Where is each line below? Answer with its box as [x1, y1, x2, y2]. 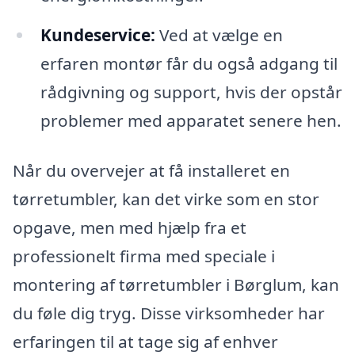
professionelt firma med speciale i [13, 245, 275, 268]
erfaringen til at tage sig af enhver [13, 330, 278, 353]
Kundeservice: [40, 23, 155, 46]
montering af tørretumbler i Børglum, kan [13, 273, 339, 296]
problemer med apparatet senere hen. [40, 109, 342, 132]
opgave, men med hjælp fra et [13, 216, 246, 239]
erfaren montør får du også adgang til [40, 52, 338, 74]
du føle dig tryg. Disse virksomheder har [13, 302, 325, 325]
